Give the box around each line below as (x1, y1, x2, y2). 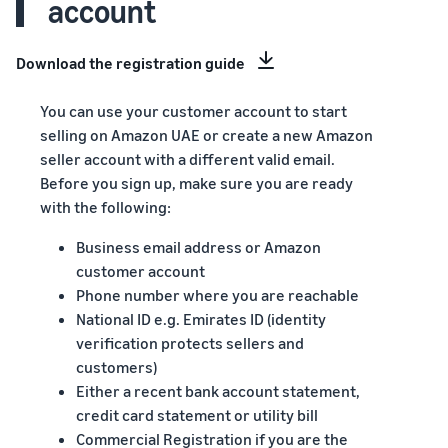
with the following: (40, 196, 171, 217)
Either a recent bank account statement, (76, 380, 360, 401)
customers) (76, 356, 157, 377)
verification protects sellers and (76, 332, 304, 353)
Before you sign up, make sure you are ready (40, 172, 353, 193)
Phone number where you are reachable (76, 284, 359, 305)
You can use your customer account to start (40, 100, 347, 121)
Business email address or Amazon (76, 236, 321, 257)
